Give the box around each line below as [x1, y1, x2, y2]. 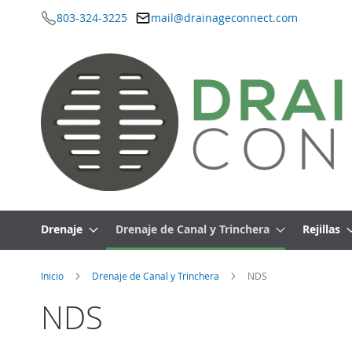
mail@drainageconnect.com [151, 9, 298, 25]
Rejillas [302, 221, 340, 236]
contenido [40, 48, 93, 63]
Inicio [41, 269, 66, 282]
